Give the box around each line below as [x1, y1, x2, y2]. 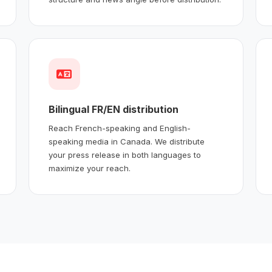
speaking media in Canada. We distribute [48, 136, 205, 146]
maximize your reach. [48, 163, 131, 173]
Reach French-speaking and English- [48, 123, 191, 133]
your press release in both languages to [48, 149, 201, 160]
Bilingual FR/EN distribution [48, 103, 178, 115]
